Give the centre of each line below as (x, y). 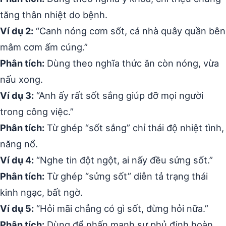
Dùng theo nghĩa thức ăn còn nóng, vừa (132, 63)
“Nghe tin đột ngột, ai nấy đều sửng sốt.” (123, 160)
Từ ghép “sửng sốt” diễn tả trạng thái (126, 176)
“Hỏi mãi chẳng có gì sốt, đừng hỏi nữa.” (121, 208)
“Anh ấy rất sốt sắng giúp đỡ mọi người (119, 95)
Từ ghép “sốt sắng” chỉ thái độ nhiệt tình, (134, 128)
